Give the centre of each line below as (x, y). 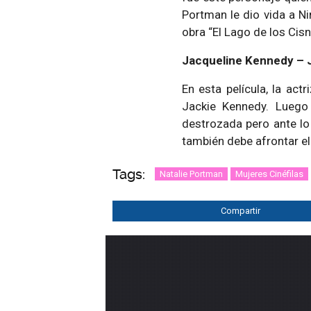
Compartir (241, 210)
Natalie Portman (191, 174)
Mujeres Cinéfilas (269, 174)
